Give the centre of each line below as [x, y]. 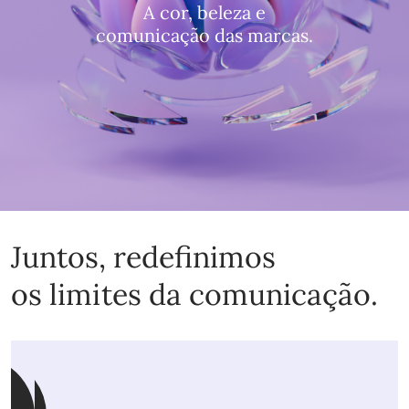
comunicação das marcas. [204, 36]
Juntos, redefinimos [143, 257]
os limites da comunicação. [194, 295]
